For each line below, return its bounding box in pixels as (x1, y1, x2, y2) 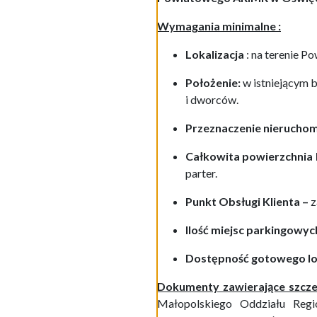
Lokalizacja (185, 47, 244, 61)
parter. (185, 166, 217, 180)
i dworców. (185, 93, 238, 106)
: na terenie (244, 47, 301, 61)
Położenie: (185, 76, 243, 89)
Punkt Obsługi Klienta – (185, 195, 311, 208)
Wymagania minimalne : (157, 19, 281, 33)
